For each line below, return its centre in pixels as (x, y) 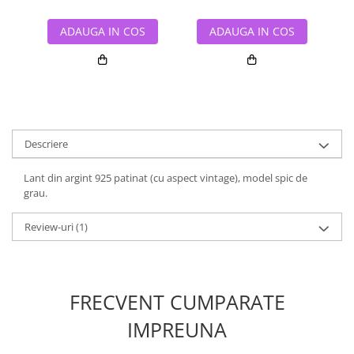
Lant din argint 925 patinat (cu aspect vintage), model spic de (166, 178)
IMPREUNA (177, 330)
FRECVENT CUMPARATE (177, 302)
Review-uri (50, 227)
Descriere (46, 144)
